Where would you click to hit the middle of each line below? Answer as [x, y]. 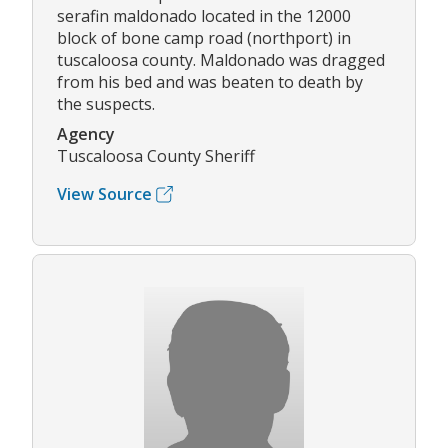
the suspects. [106, 104]
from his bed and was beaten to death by [210, 82]
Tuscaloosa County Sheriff [156, 156]
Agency [86, 134]
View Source [104, 194]
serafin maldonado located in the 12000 [204, 16]
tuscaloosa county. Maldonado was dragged [221, 60]
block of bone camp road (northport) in [204, 38]
